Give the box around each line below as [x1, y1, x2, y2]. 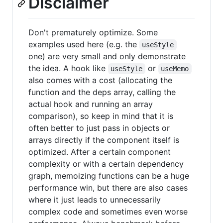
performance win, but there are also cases [28, 183, 188, 193]
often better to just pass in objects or [28, 123, 170, 133]
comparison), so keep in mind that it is [28, 111, 173, 121]
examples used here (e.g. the [28, 39, 139, 50]
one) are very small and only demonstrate [28, 51, 186, 62]
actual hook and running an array [28, 99, 153, 110]
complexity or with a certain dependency [28, 159, 184, 169]
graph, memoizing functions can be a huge [28, 171, 189, 181]
